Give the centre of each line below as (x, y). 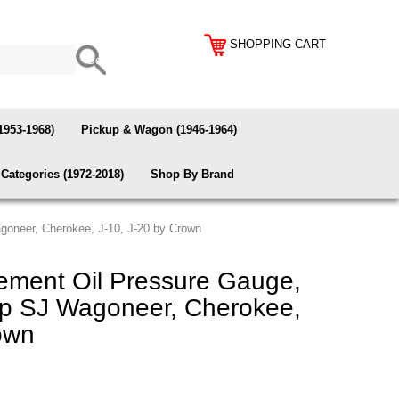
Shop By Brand (192, 174)
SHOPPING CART (278, 44)
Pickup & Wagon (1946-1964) (159, 130)
